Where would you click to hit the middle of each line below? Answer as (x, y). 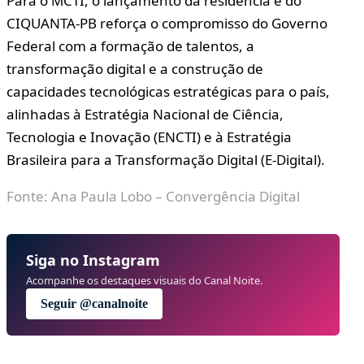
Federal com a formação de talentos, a (130, 45)
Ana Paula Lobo (102, 196)
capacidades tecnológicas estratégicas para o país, (168, 91)
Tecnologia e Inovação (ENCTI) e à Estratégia (149, 136)
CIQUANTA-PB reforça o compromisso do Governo (167, 23)
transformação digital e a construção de (135, 68)
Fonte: (29, 196)
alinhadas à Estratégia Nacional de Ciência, (145, 114)
